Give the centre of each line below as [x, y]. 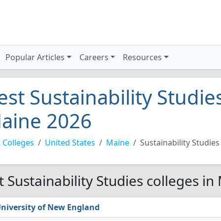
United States [70, 143]
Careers [94, 57]
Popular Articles [35, 57]
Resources [143, 57]
